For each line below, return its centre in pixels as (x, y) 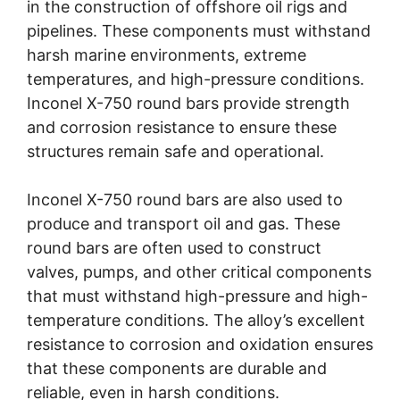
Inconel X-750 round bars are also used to (185, 200)
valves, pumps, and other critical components (199, 272)
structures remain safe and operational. (175, 152)
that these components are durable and (177, 369)
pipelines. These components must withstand (199, 31)
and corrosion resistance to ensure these (182, 128)
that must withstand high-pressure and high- (197, 296)
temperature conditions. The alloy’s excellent (196, 321)
